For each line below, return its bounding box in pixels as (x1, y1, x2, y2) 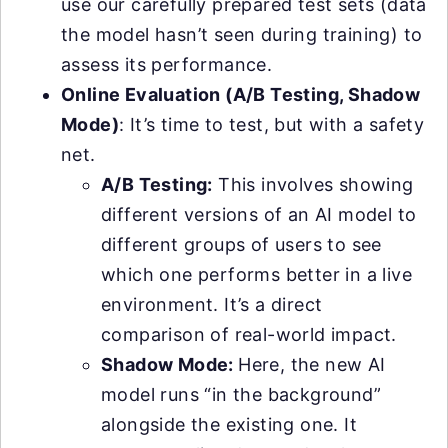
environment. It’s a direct (101, 294, 323, 316)
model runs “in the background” (101, 384, 381, 406)
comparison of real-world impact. (101, 324, 397, 346)
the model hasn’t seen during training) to (61, 24, 423, 46)
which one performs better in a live (101, 264, 412, 286)
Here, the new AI (238, 354, 386, 376)
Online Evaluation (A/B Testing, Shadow (61, 84, 421, 106)
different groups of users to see (101, 234, 382, 256)
